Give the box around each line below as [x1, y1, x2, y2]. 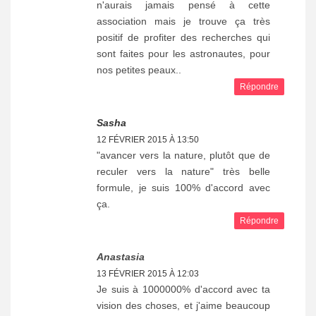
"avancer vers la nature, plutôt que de [97, 149, 270, 161]
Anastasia [97, 250, 145, 262]
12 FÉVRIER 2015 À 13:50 [97, 134, 199, 145]
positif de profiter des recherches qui [97, 31, 270, 43]
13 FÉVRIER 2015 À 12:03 [97, 268, 199, 279]
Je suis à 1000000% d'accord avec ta [97, 283, 270, 295]
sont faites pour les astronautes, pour [97, 47, 270, 59]
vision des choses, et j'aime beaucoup [97, 299, 270, 311]
